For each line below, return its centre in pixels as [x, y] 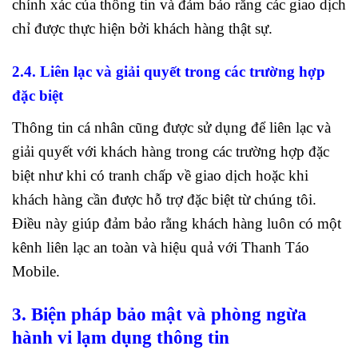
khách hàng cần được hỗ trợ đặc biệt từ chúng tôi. [164, 199]
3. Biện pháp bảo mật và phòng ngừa [159, 315]
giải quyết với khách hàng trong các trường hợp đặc [171, 151]
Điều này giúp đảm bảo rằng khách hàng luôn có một [177, 223]
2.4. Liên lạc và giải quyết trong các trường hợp [169, 72]
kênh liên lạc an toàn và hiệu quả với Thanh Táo [161, 247]
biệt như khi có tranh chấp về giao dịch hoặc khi [160, 175]
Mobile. [36, 271]
